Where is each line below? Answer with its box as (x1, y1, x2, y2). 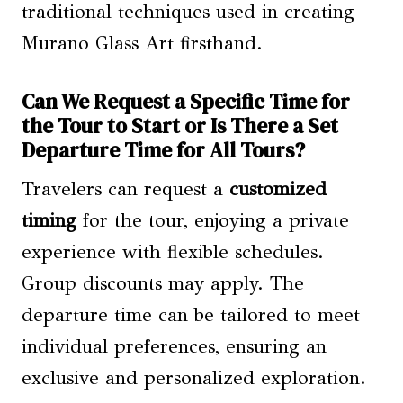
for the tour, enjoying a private (76, 208, 349, 232)
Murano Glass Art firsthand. (22, 31, 263, 55)
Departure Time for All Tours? (22, 136, 305, 166)
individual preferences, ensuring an (22, 334, 327, 358)
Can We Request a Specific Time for (22, 87, 350, 117)
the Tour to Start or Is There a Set (22, 112, 338, 141)
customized (229, 176, 327, 201)
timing (22, 208, 76, 232)
